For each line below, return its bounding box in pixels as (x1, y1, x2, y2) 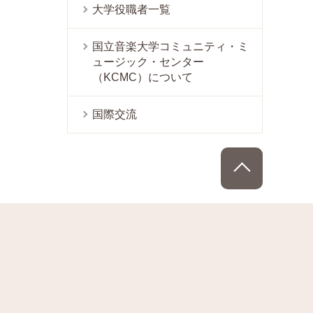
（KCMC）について (92, 71, 193, 83)
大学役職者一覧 (92, 3, 170, 15)
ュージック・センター (92, 56, 204, 68)
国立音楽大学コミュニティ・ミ (92, 41, 249, 52)
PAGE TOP (263, 150, 312, 161)
